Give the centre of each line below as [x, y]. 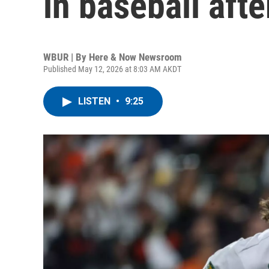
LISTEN [95, 101]
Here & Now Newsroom [135, 57]
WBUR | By [66, 57]
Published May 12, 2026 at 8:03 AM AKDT [112, 69]
